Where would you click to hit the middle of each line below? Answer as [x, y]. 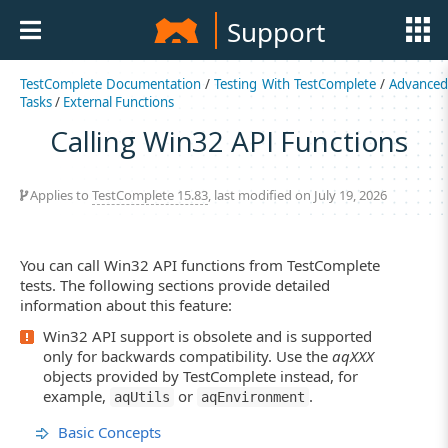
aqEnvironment [253, 397]
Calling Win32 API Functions [229, 140]
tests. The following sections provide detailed [175, 284]
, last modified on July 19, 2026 [297, 194]
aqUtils [142, 397]
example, [76, 396]
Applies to [59, 194]
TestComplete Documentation [111, 84]
